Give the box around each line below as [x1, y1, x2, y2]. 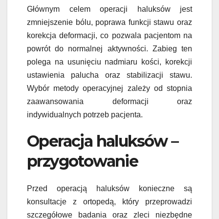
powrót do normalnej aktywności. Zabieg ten [27, 44, 192, 53]
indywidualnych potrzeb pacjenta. [27, 110, 143, 119]
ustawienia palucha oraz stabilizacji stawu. [27, 70, 192, 79]
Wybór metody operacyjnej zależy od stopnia [27, 84, 192, 92]
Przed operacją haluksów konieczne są [27, 184, 192, 193]
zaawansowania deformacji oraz [27, 97, 192, 106]
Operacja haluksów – [27, 131, 178, 151]
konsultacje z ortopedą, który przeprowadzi [27, 197, 192, 206]
